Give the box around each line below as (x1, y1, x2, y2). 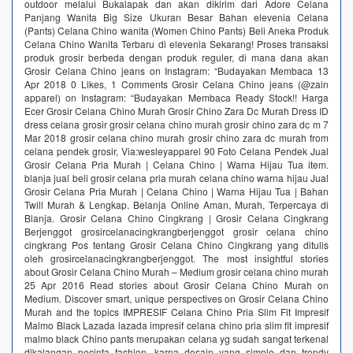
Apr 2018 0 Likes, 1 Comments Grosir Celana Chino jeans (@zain (24, 76, 329, 91)
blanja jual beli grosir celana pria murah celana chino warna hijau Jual (24, 170, 329, 184)
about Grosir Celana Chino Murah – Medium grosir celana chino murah (24, 264, 329, 278)
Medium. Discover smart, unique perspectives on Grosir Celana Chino (24, 291, 329, 305)
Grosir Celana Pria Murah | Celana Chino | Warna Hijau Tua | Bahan (24, 184, 329, 198)
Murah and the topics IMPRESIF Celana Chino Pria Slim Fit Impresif (24, 304, 329, 318)
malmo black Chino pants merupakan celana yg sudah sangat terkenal (24, 331, 329, 345)
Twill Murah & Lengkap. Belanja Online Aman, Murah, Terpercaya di (24, 197, 329, 211)
